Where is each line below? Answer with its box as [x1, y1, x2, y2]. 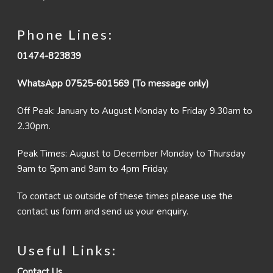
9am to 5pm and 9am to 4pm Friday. [17, 163, 169, 175]
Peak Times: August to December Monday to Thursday [17, 147, 246, 160]
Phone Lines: [17, 26, 113, 43]
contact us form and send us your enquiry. [17, 205, 188, 218]
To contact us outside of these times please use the [17, 190, 233, 203]
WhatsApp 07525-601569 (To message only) [17, 77, 209, 90]
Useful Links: [17, 242, 117, 259]
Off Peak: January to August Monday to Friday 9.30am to [17, 105, 252, 118]
